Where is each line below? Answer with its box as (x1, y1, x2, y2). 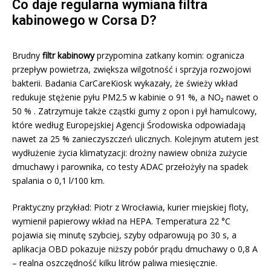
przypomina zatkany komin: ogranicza (94, 50, 244, 62)
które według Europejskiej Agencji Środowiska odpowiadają (12, 119, 246, 131)
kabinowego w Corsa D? (12, 13, 157, 28)
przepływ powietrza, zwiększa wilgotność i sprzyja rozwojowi (12, 64, 251, 76)
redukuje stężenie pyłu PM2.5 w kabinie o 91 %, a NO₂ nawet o (12, 91, 258, 103)
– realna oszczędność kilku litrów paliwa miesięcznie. (12, 257, 217, 269)
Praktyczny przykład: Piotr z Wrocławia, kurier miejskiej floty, (12, 201, 249, 214)
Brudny (12, 50, 42, 62)
